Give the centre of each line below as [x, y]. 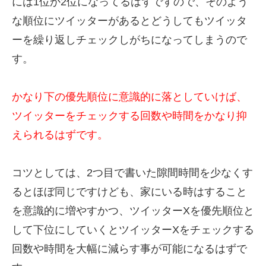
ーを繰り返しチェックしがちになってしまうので [129, 40]
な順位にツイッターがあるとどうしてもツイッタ [129, 21]
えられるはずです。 [60, 135]
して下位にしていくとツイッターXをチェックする [133, 230]
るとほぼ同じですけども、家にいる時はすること [129, 192]
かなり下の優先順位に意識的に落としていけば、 [129, 97]
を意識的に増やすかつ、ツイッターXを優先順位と [133, 211]
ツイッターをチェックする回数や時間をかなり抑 [129, 116]
